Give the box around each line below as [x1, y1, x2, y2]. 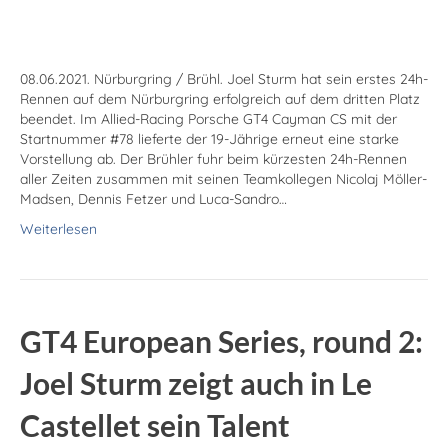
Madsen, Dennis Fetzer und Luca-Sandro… [20, 190, 287, 209]
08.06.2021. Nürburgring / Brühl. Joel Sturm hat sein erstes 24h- [20, 70, 428, 89]
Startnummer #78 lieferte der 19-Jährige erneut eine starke [20, 130, 399, 149]
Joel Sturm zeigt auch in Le [20, 365, 372, 402]
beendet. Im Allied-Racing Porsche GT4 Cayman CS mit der [20, 110, 397, 129]
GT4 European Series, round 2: [20, 323, 423, 360]
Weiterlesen [20, 220, 97, 239]
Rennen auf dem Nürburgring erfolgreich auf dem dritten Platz [20, 90, 420, 109]
